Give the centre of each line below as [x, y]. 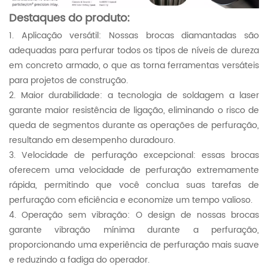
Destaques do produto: [69, 18]
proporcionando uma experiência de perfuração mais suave [134, 245]
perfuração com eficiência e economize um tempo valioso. [131, 200]
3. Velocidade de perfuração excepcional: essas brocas [134, 155]
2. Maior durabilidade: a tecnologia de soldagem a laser [134, 95]
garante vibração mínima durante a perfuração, [134, 230]
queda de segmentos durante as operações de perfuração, [134, 125]
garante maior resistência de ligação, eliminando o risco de [134, 110]
